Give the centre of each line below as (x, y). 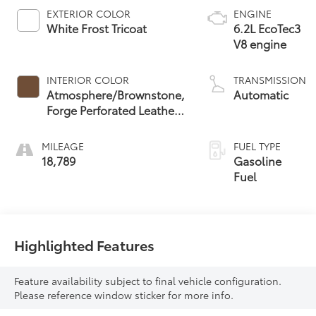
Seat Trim (71, 126)
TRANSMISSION (270, 80)
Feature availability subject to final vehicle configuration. (148, 280)
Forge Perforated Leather (113, 110)
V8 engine (260, 44)
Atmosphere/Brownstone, (116, 95)
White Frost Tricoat (97, 28)
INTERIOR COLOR (88, 80)
